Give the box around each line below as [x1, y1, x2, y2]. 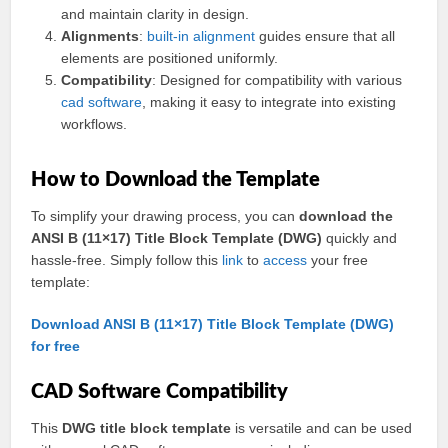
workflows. [61, 116, 128, 132]
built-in [147, 28, 190, 44]
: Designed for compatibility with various [152, 72, 403, 88]
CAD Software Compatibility [31, 382, 289, 402]
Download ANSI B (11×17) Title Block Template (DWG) [31, 316, 395, 332]
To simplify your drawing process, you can [31, 208, 300, 224]
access [263, 252, 308, 268]
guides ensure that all [255, 28, 396, 44]
